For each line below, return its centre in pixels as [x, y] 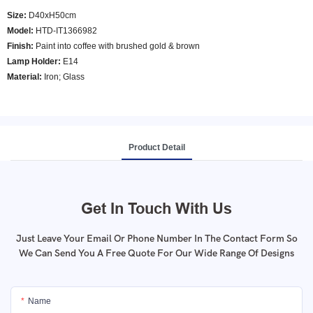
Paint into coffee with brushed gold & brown [118, 46]
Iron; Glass [63, 77]
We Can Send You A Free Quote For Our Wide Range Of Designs [156, 253]
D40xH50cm [51, 15]
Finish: [21, 46]
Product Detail [156, 147]
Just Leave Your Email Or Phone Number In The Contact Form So [156, 238]
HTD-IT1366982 [65, 31]
